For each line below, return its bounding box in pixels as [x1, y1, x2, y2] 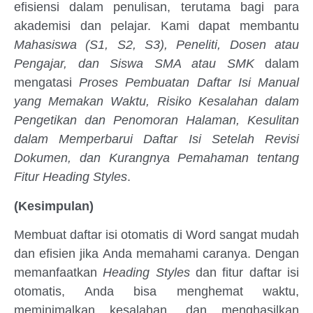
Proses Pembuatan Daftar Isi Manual [79, 75, 300, 90]
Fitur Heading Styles [14, 170, 127, 184]
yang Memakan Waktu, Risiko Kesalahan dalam [14, 94, 299, 109]
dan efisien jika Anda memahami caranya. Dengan [14, 247, 299, 261]
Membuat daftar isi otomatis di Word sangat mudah [14, 228, 299, 242]
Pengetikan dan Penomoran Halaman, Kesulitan [14, 113, 299, 128]
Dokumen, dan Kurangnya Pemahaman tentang [14, 151, 299, 166]
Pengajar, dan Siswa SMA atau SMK [14, 57, 254, 71]
